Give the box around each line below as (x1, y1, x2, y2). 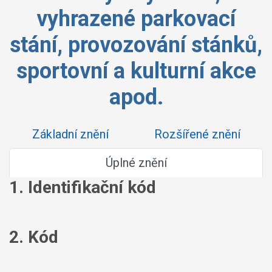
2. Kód (9, 226, 58, 247)
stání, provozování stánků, (10, 32, 262, 58)
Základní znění (32, 127, 109, 141)
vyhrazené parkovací (36, 6, 236, 32)
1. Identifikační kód (9, 177, 156, 197)
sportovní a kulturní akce (16, 58, 256, 84)
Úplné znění (105, 155, 167, 170)
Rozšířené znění (154, 127, 240, 141)
